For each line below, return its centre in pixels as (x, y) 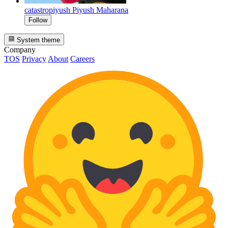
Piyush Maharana (100, 10)
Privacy (34, 59)
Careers (82, 59)
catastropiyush (47, 10)
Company (20, 49)
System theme (38, 40)
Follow (38, 20)
